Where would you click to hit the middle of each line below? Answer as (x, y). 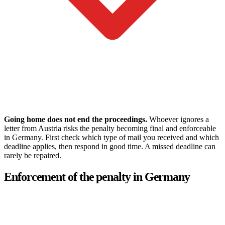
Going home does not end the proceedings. (76, 120)
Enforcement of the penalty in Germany (97, 177)
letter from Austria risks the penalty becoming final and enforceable (110, 129)
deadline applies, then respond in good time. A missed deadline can (110, 147)
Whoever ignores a (178, 120)
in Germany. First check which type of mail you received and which (111, 138)
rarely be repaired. (33, 156)
